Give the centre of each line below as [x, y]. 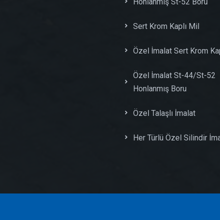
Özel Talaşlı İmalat [164, 113]
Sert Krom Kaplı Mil [166, 26]
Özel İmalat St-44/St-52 [174, 75]
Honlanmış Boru [160, 88]
